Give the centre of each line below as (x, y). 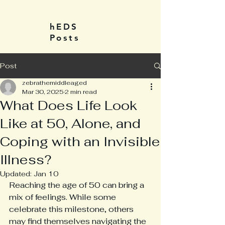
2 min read (81, 92)
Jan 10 (46, 174)
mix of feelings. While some (64, 197)
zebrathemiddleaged (54, 83)
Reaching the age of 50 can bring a (78, 185)
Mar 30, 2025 (43, 92)
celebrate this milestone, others (72, 209)
